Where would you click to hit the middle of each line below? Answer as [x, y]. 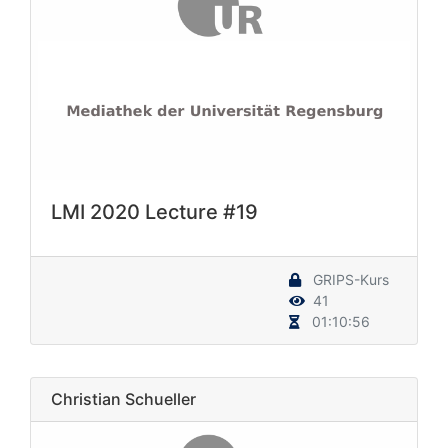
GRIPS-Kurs [349, 280]
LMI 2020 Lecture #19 [154, 212]
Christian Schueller [123, 399]
